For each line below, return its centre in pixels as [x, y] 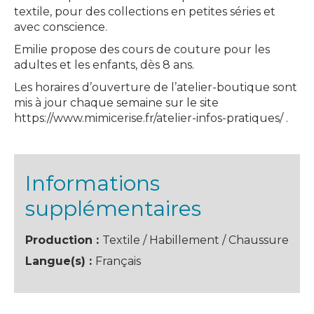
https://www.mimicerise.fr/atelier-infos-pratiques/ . [151, 118]
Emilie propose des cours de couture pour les [142, 49]
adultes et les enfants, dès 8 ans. [104, 65]
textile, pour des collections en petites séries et [145, 12]
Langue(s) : [60, 261]
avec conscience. [61, 27]
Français [118, 261]
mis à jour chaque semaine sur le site [116, 103]
